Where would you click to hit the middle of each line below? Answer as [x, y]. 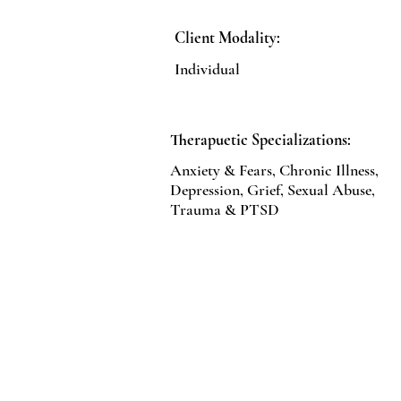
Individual [207, 69]
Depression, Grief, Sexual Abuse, [273, 190]
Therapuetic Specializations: [260, 140]
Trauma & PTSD [225, 209]
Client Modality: [227, 38]
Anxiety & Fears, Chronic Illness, [274, 170]
